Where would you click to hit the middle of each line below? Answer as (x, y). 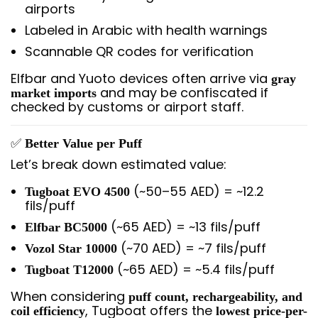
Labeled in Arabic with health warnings (146, 30)
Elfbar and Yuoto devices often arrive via (141, 78)
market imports (54, 93)
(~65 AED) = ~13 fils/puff (184, 227)
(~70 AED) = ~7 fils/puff (192, 248)
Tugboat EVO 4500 (77, 192)
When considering (70, 296)
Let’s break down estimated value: (119, 164)
